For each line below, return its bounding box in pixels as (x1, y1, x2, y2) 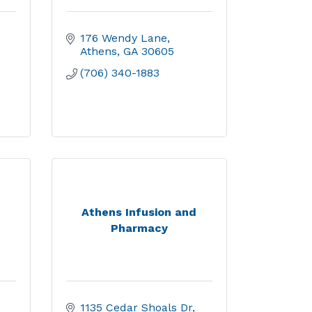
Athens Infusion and (81, 205, 197, 219)
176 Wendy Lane (79, 31, 167, 45)
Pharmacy (110, 221, 168, 235)
